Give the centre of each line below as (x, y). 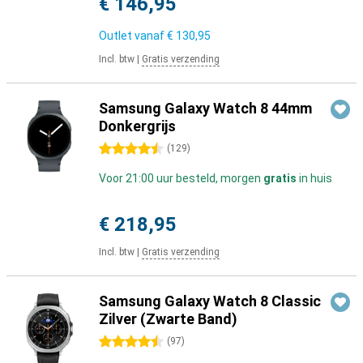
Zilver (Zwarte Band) (168, 319)
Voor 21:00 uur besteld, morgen (181, 178)
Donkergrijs (137, 126)
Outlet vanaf (133, 36)
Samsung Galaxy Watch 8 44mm (205, 108)
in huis (314, 178)
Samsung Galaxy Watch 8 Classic (210, 301)
